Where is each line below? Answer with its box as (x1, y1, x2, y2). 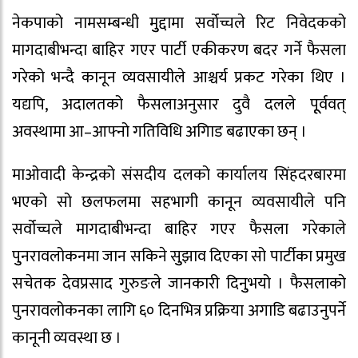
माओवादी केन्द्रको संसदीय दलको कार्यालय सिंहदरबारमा (12, 161, 346, 189)
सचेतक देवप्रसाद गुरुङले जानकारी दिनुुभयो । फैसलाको (12, 270, 346, 298)
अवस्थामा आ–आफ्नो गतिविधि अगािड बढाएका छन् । (12, 117, 307, 145)
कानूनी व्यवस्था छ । (12, 324, 121, 352)
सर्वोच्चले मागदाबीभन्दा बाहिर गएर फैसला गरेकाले (12, 216, 346, 244)
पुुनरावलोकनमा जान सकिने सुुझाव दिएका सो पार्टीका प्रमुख (12, 243, 346, 271)
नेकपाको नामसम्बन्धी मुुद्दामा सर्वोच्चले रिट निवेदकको (12, 9, 346, 37)
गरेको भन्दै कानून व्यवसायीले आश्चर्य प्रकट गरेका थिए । (12, 63, 346, 91)
